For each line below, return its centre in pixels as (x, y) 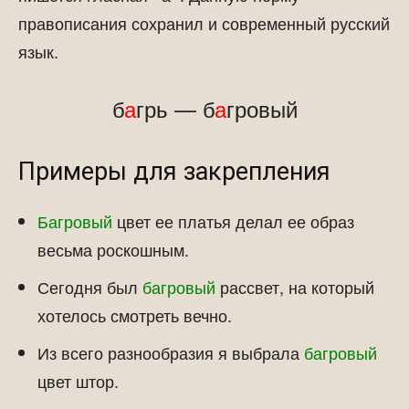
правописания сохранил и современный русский (204, 23)
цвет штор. (78, 381)
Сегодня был (90, 287)
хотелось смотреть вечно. (135, 315)
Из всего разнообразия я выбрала (171, 352)
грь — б (175, 108)
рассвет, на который (295, 287)
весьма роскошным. (113, 249)
